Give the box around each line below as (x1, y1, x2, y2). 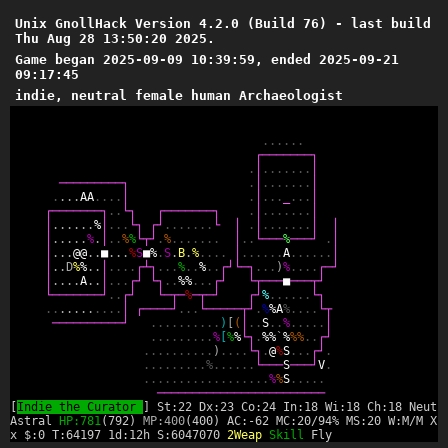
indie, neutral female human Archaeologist (15, 88, 343, 103)
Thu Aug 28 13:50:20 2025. (15, 31, 215, 46)
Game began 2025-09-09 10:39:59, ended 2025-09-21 (15, 52, 399, 67)
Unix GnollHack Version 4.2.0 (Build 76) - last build (15, 16, 431, 31)
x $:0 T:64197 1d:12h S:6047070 (10, 428, 227, 442)
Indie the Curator (17, 400, 143, 414)
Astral (10, 414, 59, 428)
